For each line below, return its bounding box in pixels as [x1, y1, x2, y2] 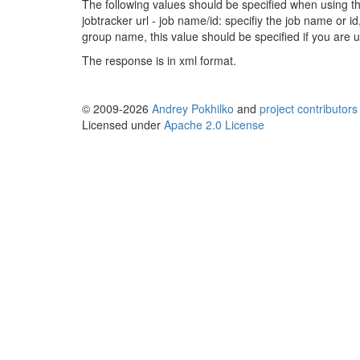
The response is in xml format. [82, 52, 236, 69]
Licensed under [82, 117, 164, 133]
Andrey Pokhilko [152, 100, 234, 117]
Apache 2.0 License [164, 117, 264, 133]
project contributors [260, 100, 358, 117]
